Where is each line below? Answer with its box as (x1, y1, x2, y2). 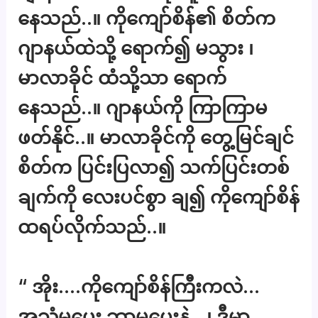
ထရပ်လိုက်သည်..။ (18, 216, 167, 238)
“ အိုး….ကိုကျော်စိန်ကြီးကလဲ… (18, 275, 261, 297)
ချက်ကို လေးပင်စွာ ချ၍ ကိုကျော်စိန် (18, 186, 300, 209)
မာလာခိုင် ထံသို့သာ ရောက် (18, 67, 227, 89)
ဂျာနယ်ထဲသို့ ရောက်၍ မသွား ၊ (18, 37, 254, 60)
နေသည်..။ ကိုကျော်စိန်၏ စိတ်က (18, 7, 276, 30)
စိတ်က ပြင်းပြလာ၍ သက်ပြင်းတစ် (18, 156, 290, 179)
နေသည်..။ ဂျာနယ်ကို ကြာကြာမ (18, 97, 268, 119)
